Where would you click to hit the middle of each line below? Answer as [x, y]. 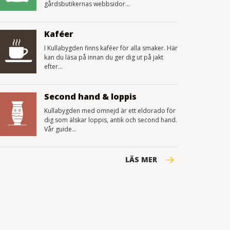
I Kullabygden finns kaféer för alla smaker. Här [111, 48]
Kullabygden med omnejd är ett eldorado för [110, 111]
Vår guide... [60, 129]
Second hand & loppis [90, 97]
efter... [53, 66]
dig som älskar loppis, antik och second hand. [111, 120]
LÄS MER [141, 159]
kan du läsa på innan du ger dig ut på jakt [104, 57]
